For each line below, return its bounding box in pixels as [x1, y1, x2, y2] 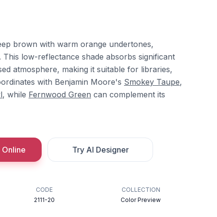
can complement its [91, 90, 165, 99]
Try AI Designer [72, 145, 129, 155]
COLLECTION [121, 186, 160, 193]
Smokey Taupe [124, 77, 180, 87]
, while [2, 90, 29, 99]
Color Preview [121, 196, 161, 203]
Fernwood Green [29, 90, 91, 99]
